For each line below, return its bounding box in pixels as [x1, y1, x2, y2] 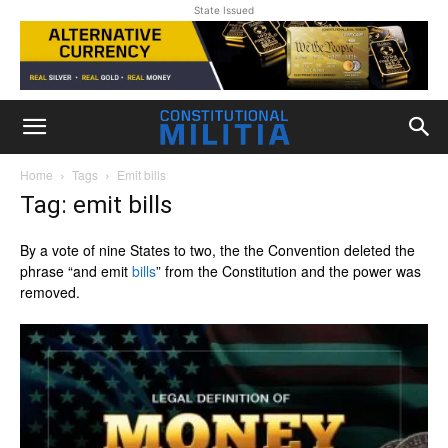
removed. [20, 282, 80, 302]
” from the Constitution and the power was [156, 261, 421, 281]
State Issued [194, 4, 254, 16]
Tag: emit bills [20, 191, 172, 219]
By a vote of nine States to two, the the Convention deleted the [20, 240, 415, 260]
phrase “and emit [20, 261, 132, 281]
